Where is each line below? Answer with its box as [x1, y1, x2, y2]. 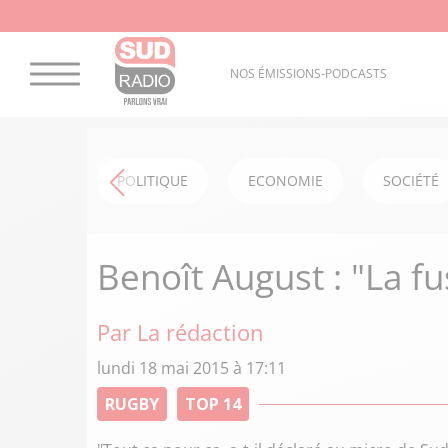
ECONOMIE [248, 171, 323, 190]
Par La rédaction [97, 317, 264, 347]
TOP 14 [185, 393, 241, 415]
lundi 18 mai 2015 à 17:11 [97, 357, 286, 379]
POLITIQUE [117, 171, 188, 190]
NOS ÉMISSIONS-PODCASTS [229, 65, 387, 83]
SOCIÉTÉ [383, 171, 439, 190]
